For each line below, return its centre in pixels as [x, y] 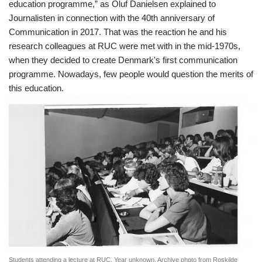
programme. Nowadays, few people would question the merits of [131, 74]
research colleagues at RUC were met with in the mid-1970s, [125, 46]
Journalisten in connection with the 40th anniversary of [112, 18]
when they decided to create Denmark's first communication [123, 60]
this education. [36, 88]
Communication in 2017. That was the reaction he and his [118, 32]
